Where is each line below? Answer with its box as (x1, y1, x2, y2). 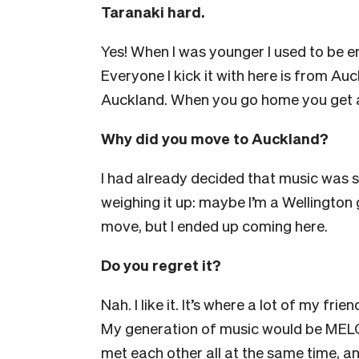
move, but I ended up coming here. (101, 216, 328, 235)
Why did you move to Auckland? (101, 128, 329, 147)
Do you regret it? (101, 255, 221, 274)
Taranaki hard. (101, 2, 204, 21)
